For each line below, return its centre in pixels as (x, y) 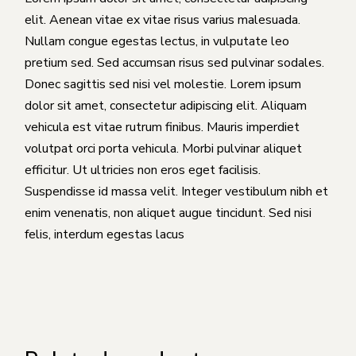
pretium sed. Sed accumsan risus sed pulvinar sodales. (175, 62)
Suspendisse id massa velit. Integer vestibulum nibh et (177, 191)
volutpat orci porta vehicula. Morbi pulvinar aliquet (164, 148)
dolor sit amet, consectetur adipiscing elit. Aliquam (166, 105)
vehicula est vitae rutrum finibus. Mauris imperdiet (163, 127)
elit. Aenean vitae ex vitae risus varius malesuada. (163, 19)
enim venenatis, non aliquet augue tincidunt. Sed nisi (168, 213)
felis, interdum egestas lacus (105, 234)
